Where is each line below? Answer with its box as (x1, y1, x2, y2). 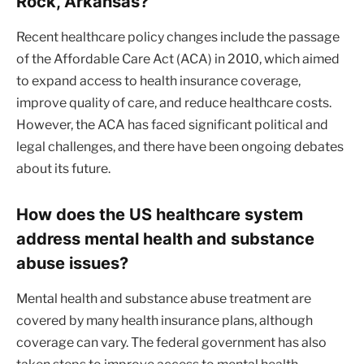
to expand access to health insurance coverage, (16, 72, 301, 89)
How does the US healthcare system (16, 203, 303, 224)
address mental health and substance (16, 227, 314, 249)
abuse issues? (16, 252, 128, 273)
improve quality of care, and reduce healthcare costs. (16, 94, 331, 110)
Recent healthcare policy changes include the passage (16, 28, 340, 45)
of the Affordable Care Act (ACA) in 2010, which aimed (16, 50, 340, 67)
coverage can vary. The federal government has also (16, 334, 327, 350)
